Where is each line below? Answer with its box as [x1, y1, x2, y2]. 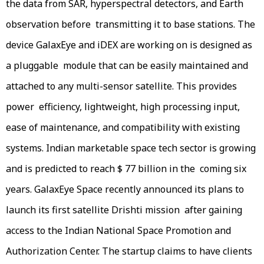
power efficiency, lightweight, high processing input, [6, 100, 240, 113]
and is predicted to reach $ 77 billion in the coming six [6, 161, 246, 175]
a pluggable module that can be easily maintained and [6, 58, 248, 72]
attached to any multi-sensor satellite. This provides [6, 79, 237, 93]
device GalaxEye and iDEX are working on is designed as [6, 38, 252, 51]
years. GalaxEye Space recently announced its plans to [6, 182, 244, 196]
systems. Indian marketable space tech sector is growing [6, 141, 256, 154]
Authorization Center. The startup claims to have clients [6, 244, 252, 258]
